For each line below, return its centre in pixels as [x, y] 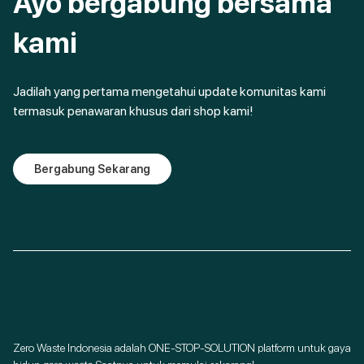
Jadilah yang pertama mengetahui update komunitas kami [169, 91]
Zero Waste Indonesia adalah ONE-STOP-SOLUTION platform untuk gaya [182, 348]
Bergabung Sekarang [92, 169]
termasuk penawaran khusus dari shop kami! [133, 111]
